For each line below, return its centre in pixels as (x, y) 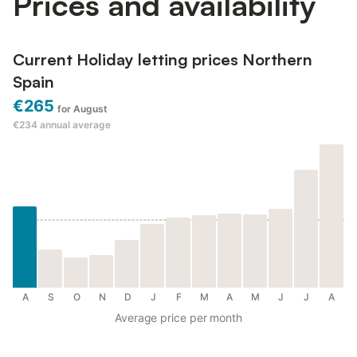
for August (82, 109)
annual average (75, 125)
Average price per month (178, 318)
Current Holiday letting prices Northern (163, 60)
